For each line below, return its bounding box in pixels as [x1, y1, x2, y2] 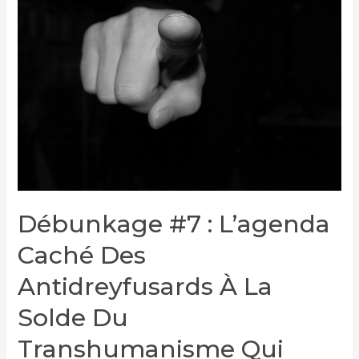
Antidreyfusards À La [18, 271, 273, 301]
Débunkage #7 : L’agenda [18, 208, 331, 239]
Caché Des [18, 240, 147, 270]
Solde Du [18, 302, 129, 333]
